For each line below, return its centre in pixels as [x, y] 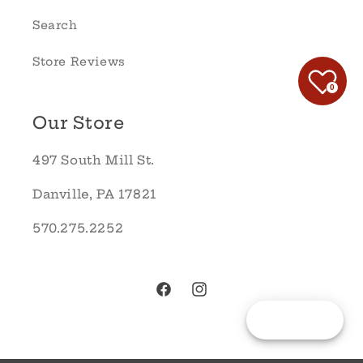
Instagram [223, 298]
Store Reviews [79, 62]
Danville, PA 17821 [95, 194]
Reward [307, 320]
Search [55, 25]
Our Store [79, 122]
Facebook [186, 298]
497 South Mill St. [94, 160]
